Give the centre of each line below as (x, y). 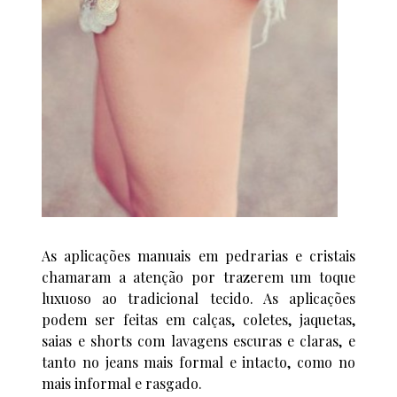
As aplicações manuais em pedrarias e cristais (198, 255)
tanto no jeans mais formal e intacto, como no (198, 362)
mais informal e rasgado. (122, 383)
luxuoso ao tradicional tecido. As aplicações (198, 298)
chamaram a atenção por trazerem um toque (198, 276)
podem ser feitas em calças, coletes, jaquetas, (198, 319)
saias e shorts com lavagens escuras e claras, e (198, 340)
